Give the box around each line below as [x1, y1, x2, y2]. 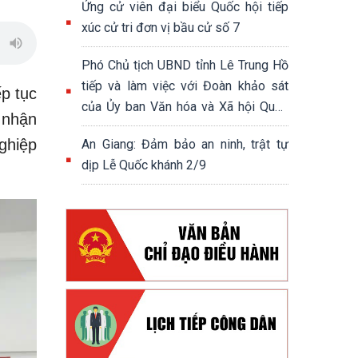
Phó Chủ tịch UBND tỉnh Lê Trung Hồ [82, 58, 288, 73]
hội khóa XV [82, 120, 147, 135]
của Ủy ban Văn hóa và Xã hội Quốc [82, 99, 288, 114]
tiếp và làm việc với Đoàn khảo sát [82, 78, 288, 93]
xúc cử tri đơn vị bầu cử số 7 [82, 20, 240, 35]
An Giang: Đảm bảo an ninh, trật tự [82, 137, 288, 152]
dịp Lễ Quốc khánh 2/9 [82, 157, 206, 173]
